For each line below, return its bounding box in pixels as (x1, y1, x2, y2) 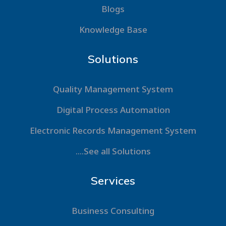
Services (91, 173, 135, 188)
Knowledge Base (79, 23, 147, 35)
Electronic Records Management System (30, 124, 196, 136)
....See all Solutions (75, 145, 151, 157)
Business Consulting (72, 204, 154, 216)
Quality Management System (53, 83, 173, 95)
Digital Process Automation (56, 103, 170, 116)
